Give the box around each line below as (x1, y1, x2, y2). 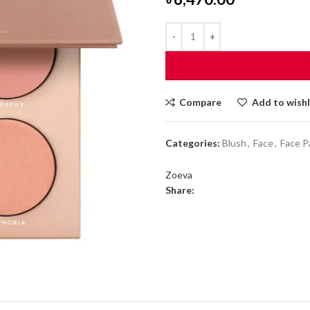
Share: (165, 183, 194, 196)
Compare (179, 95, 222, 108)
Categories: (165, 136, 220, 149)
